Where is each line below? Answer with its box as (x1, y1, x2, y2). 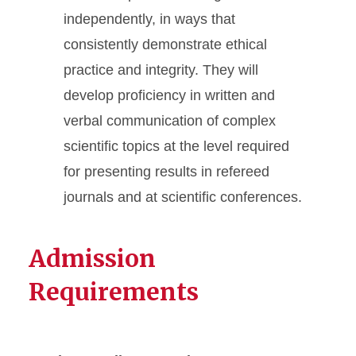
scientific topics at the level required (64, 138, 289, 155)
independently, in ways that (64, 11, 235, 28)
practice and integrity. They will (64, 62, 258, 79)
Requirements (29, 277, 199, 308)
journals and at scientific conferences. (64, 189, 302, 206)
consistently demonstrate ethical (64, 37, 267, 53)
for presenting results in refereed (64, 164, 269, 180)
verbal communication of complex (64, 113, 276, 130)
